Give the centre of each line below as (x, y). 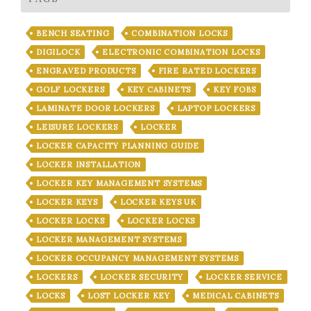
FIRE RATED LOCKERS (207, 70)
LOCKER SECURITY (141, 277)
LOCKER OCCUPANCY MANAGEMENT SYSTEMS (137, 258)
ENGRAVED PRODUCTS (86, 70)
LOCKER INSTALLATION (89, 164)
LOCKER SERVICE (244, 277)
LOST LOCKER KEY (129, 295)
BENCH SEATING (73, 33)
